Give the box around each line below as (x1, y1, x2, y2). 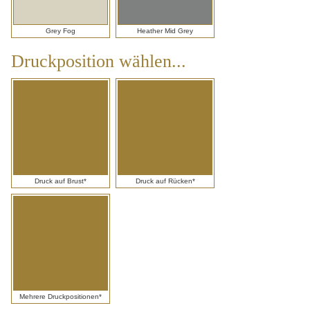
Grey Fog (46, 27, 75, 35)
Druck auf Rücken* (135, 176, 195, 185)
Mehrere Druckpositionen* (19, 292, 102, 300)
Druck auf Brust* (35, 176, 86, 185)
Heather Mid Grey (137, 27, 193, 35)
